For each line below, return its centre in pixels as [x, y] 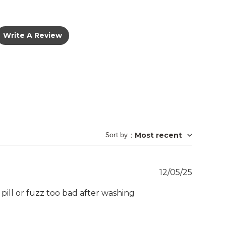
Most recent [158, 135]
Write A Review [33, 35]
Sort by [116, 135]
